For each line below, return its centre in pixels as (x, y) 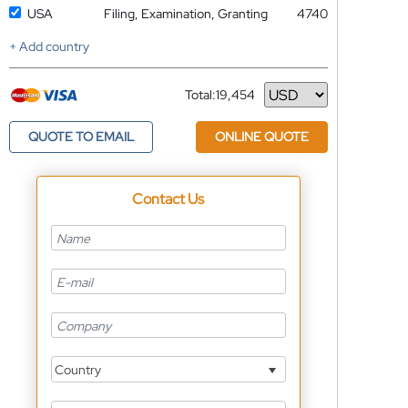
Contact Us (168, 199)
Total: (200, 95)
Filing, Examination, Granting (185, 14)
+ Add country (49, 46)
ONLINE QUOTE (261, 137)
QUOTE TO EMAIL (81, 137)
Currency (211, 102)
